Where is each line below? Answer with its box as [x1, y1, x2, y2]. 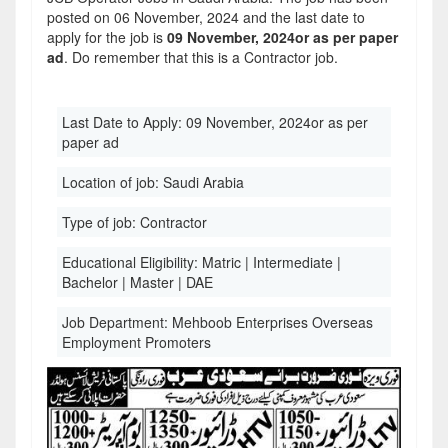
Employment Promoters [62, 332, 211, 352]
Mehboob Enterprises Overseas [172, 312, 373, 332]
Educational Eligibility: [62, 252, 202, 272]
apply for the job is [47, 27, 167, 47]
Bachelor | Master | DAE [62, 272, 213, 292]
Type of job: [62, 212, 140, 232]
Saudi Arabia [163, 172, 244, 192]
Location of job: [62, 172, 163, 192]
